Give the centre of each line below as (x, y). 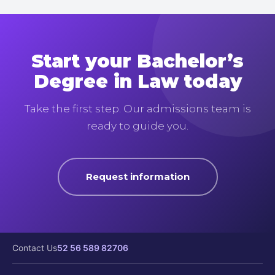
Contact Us (35, 248)
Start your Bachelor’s (137, 61)
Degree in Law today (137, 81)
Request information (137, 176)
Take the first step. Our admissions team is (137, 108)
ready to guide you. (137, 126)
